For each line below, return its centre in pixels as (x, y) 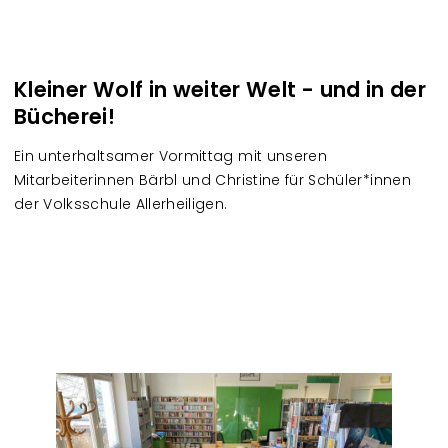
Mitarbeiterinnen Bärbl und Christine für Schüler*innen (212, 180)
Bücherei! (65, 117)
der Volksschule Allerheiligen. (121, 204)
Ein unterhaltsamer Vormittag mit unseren (171, 156)
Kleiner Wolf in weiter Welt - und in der (220, 90)
